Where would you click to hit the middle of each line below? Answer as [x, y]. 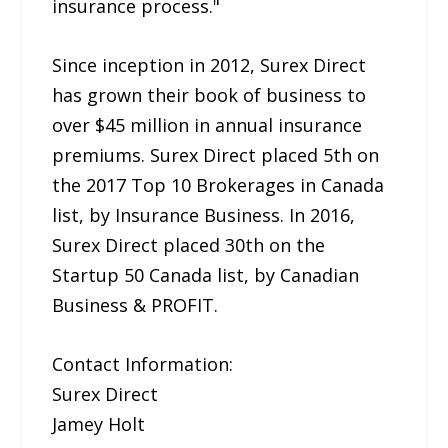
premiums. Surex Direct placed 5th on [216, 154]
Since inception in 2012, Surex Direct [209, 64]
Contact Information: [143, 363]
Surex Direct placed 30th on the [189, 244]
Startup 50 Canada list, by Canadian [206, 274]
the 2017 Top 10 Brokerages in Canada [218, 184]
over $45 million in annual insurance [207, 124]
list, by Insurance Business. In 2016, [204, 214]
